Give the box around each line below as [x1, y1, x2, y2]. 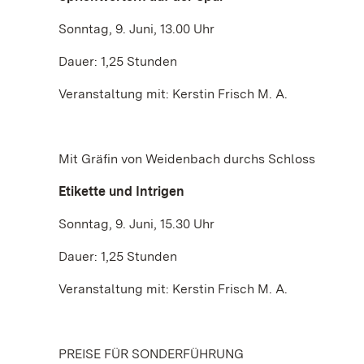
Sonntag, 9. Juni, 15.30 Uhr [58, 216, 214, 232]
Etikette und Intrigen [58, 184, 184, 199]
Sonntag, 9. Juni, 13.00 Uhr [58, 21, 214, 37]
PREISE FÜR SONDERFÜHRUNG [58, 346, 244, 362]
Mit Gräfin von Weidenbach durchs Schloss [58, 151, 315, 167]
